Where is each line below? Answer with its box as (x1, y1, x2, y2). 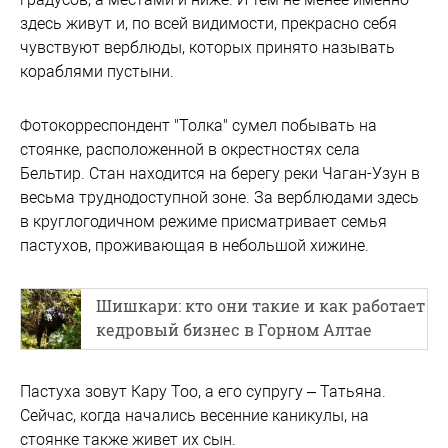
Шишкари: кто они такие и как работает (96, 295, 425, 317)
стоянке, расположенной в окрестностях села (20, 140, 360, 160)
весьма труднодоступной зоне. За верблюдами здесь (20, 188, 419, 208)
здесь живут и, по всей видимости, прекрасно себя (20, 14, 397, 34)
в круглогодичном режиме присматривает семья (20, 212, 387, 232)
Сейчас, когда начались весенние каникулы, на (20, 406, 369, 426)
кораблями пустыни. (20, 62, 174, 82)
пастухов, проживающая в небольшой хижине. (20, 236, 369, 256)
